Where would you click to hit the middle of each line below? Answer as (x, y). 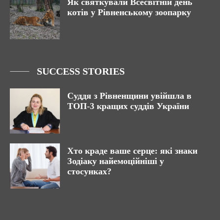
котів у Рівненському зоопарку (129, 12)
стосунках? (89, 172)
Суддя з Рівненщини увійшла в (129, 96)
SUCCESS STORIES (81, 71)
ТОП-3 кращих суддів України (128, 106)
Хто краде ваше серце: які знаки (132, 151)
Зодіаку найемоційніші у (116, 161)
